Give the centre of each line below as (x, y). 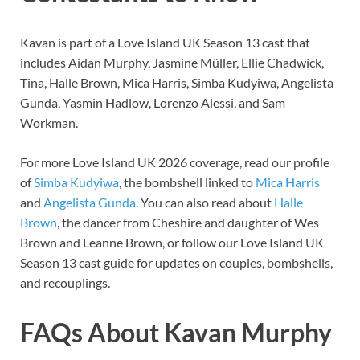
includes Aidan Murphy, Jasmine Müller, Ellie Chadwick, (172, 62)
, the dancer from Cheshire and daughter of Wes (188, 222)
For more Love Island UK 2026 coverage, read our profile (175, 162)
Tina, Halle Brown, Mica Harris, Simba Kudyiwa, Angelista (177, 82)
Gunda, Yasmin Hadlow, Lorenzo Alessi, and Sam (153, 102)
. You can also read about (205, 202)
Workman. (49, 122)
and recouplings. (65, 282)
